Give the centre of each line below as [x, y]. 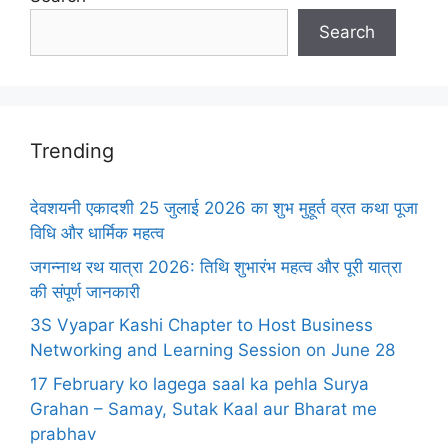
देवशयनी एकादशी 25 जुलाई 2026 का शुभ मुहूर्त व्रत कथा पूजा [224, 208]
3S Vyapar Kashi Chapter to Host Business [201, 325]
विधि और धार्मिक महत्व [97, 233]
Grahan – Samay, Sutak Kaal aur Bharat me [203, 408]
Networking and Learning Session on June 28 [212, 350]
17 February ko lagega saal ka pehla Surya [199, 383]
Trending [72, 151]
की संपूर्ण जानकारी [85, 291]
